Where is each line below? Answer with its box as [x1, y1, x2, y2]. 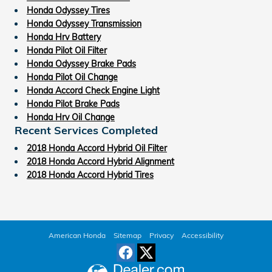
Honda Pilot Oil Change [27, 71, 118, 83]
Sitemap [114, 230, 141, 240]
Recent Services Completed [15, 123, 158, 137]
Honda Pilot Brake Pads [27, 98, 120, 109]
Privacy [149, 230, 174, 240]
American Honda [49, 230, 106, 240]
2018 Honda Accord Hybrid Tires [27, 169, 154, 180]
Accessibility [182, 230, 223, 240]
